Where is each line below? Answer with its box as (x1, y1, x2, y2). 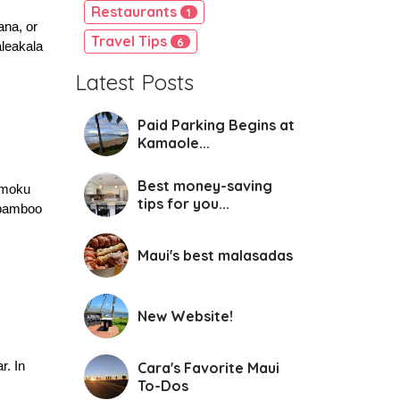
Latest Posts (74, 69, 194, 96)
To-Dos (137, 377, 188, 395)
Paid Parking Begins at (137, 116, 295, 134)
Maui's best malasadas (137, 246, 293, 264)
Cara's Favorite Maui (137, 359, 279, 377)
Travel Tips (90, 32, 171, 50)
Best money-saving (137, 177, 272, 195)
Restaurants (90, 3, 180, 21)
